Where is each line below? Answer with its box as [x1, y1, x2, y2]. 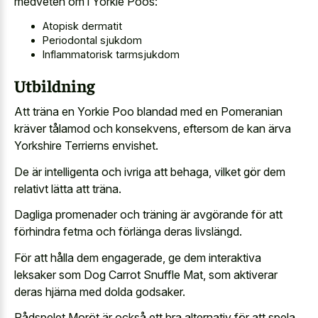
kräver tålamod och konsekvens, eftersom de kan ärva [14, 121, 291, 136]
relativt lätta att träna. [14, 181, 121, 196]
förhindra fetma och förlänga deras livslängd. [14, 224, 242, 239]
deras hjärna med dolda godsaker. [14, 284, 185, 299]
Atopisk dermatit [43, 19, 122, 32]
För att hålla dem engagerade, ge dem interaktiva [14, 250, 261, 265]
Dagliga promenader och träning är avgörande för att [14, 207, 283, 222]
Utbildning [14, 74, 95, 96]
